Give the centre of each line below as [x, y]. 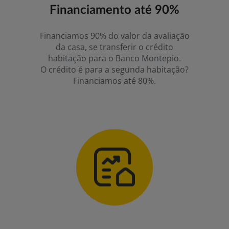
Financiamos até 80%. [114, 81]
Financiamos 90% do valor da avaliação [114, 36]
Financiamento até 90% [114, 10]
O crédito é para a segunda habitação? [114, 70]
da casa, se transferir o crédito [114, 47]
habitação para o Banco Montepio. [114, 58]
